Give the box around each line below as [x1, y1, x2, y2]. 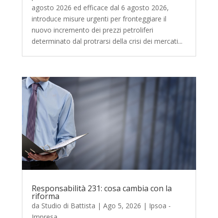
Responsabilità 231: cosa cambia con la [31, 183, 172, 194]
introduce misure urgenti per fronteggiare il [31, 14, 166, 24]
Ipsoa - [148, 201, 171, 211]
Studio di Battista [41, 201, 95, 211]
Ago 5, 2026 [103, 201, 141, 211]
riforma [31, 191, 59, 202]
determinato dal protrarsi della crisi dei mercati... [31, 36, 182, 46]
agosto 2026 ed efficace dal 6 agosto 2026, [31, 3, 169, 13]
